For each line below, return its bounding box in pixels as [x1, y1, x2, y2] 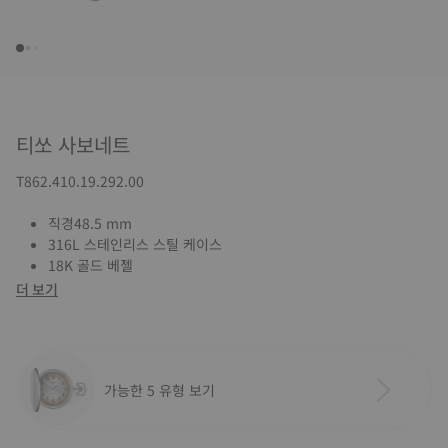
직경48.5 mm [48, 213, 132, 233]
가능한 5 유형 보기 [104, 379, 215, 400]
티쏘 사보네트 [16, 130, 130, 159]
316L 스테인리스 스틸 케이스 [48, 234, 222, 254]
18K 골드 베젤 [48, 255, 133, 275]
